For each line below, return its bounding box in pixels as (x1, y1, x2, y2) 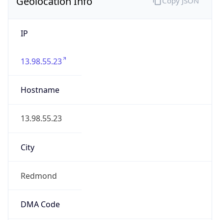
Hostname (20, 84, 59, 96)
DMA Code (20, 199, 60, 210)
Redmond (20, 170, 57, 181)
